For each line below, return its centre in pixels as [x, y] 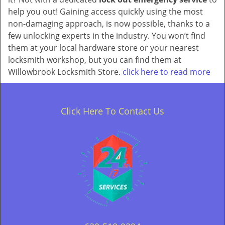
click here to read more [165, 72]
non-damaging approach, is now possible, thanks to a [109, 24]
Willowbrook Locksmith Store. [64, 72]
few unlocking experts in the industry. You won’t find [107, 36]
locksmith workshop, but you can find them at [95, 60]
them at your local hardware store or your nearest [103, 48]
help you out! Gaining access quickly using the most [105, 12]
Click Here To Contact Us [113, 111]
